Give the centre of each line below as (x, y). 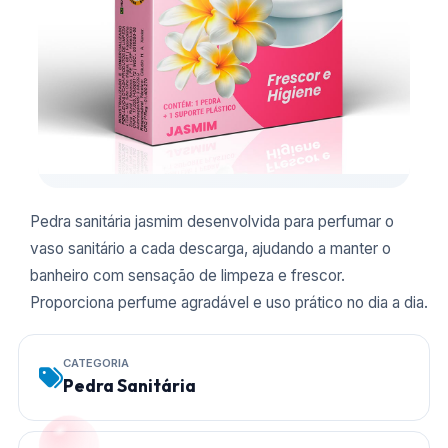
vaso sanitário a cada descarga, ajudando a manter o (210, 248)
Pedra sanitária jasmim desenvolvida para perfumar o (212, 221)
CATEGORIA (96, 363)
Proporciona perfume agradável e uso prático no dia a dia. (229, 302)
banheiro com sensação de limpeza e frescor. (187, 275)
